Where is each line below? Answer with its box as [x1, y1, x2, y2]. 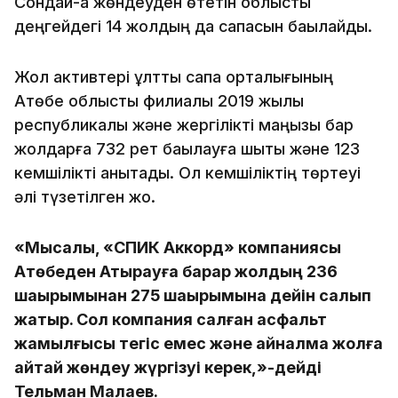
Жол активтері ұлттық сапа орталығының [14, 67, 333, 86]
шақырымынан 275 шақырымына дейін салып [14, 285, 371, 305]
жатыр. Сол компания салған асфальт [14, 309, 327, 329]
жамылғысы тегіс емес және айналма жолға [14, 333, 383, 353]
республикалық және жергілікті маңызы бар [14, 115, 354, 134]
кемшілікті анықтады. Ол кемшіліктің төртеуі [14, 163, 361, 182]
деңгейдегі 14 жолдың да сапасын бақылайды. [14, 16, 372, 36]
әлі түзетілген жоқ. [14, 187, 155, 206]
